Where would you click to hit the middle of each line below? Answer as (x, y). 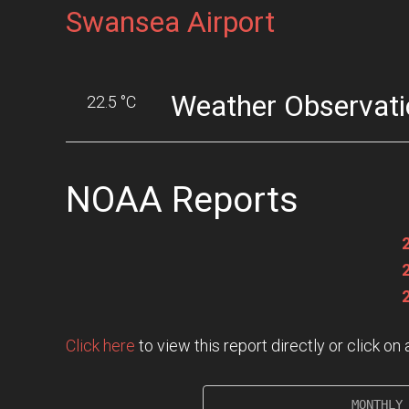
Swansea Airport (170, 22)
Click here (100, 345)
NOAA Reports (182, 199)
